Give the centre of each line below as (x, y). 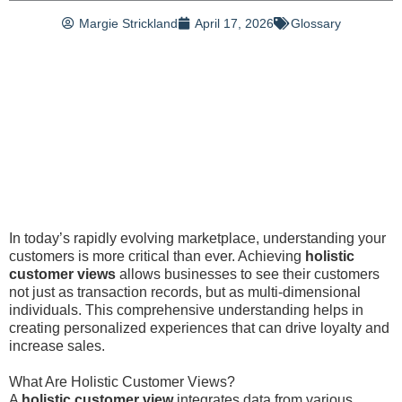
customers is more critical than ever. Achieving (157, 256)
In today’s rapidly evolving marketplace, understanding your (197, 238)
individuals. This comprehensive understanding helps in (186, 310)
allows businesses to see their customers (248, 274)
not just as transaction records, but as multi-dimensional (185, 292)
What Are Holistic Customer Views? (122, 382)
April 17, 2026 (234, 23)
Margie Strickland (128, 23)
